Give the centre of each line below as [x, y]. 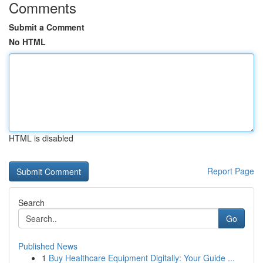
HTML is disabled [41, 138]
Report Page [231, 171]
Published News [48, 246]
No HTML [27, 42]
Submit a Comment [47, 27]
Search [31, 203]
